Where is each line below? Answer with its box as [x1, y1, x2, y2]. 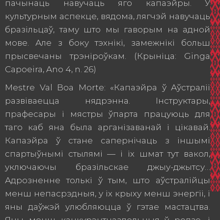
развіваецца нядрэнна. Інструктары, [5, 96, 210, 106]
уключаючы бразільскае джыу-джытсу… [5, 162, 210, 172]
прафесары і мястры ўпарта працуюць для [5, 109, 210, 119]
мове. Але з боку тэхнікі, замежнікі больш [5, 38, 210, 48]
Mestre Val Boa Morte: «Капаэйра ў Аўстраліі [5, 82, 210, 92]
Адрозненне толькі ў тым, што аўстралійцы [5, 175, 210, 185]
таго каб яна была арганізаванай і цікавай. [5, 122, 210, 132]
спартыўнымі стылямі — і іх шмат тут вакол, [5, 149, 210, 159]
